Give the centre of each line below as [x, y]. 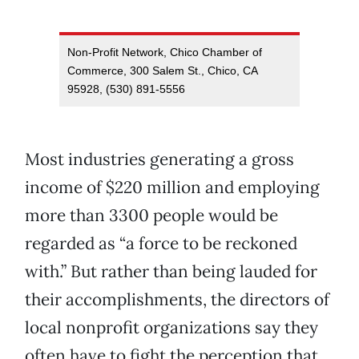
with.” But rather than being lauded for [171, 272]
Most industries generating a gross [159, 159]
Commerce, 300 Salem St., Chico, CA [163, 71]
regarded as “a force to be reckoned [161, 244]
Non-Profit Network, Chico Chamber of [165, 52]
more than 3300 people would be [151, 216]
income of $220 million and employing [172, 188]
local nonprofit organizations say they [171, 328]
